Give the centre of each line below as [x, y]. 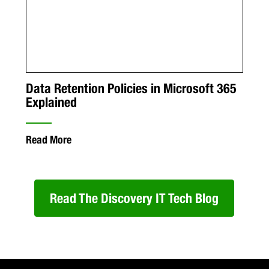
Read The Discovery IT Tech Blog [134, 198]
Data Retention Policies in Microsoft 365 [131, 89]
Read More [48, 140]
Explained [51, 102]
